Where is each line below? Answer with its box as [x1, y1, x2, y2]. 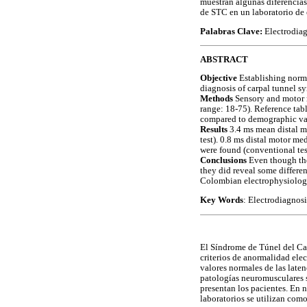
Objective [200, 73, 237, 84]
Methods [200, 94, 233, 104]
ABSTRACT [200, 54, 248, 64]
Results [200, 125, 228, 135]
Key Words [200, 195, 243, 206]
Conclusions [200, 156, 247, 166]
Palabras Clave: [200, 26, 265, 36]
